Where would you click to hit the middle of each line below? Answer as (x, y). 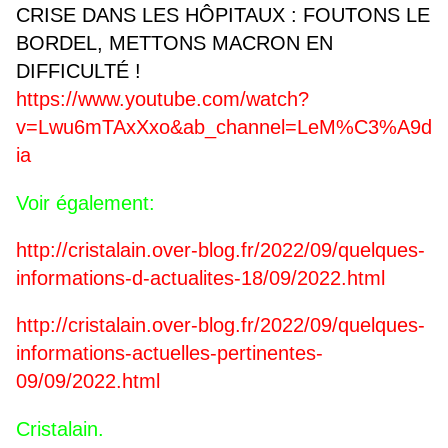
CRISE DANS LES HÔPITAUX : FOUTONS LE (223, 15)
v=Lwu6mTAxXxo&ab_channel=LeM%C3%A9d (224, 127)
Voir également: (85, 203)
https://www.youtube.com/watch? (162, 99)
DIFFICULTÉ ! (78, 71)
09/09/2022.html (88, 381)
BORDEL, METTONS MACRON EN (174, 43)
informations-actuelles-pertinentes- (169, 353)
